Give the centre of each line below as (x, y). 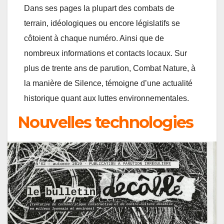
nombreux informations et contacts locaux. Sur (106, 53)
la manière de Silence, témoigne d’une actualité (108, 83)
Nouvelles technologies (105, 122)
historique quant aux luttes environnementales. (107, 98)
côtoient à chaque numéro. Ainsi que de (94, 38)
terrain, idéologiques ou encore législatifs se (102, 23)
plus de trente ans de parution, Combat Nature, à (110, 68)
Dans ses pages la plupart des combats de (99, 8)
